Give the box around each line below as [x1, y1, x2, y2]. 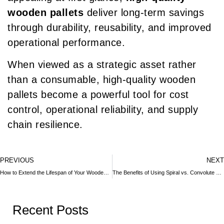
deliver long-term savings [83, 6, 204, 18]
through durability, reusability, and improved [7, 21, 211, 33]
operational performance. [7, 36, 125, 48]
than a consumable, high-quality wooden [7, 74, 195, 85]
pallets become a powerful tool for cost [7, 89, 189, 100]
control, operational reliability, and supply [7, 104, 198, 115]
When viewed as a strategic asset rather [7, 59, 196, 70]
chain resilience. [7, 119, 83, 130]
